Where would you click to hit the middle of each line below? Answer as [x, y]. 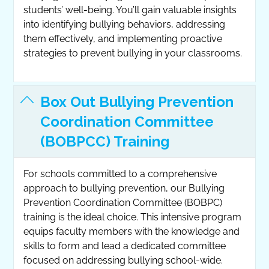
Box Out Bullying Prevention [137, 101]
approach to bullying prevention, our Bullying [124, 188]
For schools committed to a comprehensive [120, 174]
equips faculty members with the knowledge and [132, 231]
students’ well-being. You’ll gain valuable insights [130, 10]
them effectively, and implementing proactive [123, 38]
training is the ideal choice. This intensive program [133, 217]
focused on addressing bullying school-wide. [123, 260]
